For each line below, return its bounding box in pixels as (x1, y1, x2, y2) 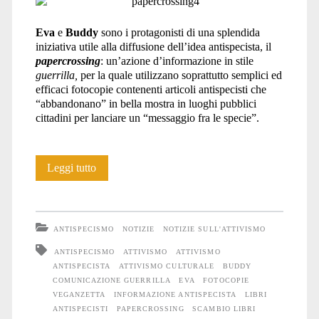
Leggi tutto (47, 161, 97, 174)
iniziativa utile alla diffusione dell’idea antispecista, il (35, 40, 271, 53)
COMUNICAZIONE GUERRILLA (52, 276, 171, 284)
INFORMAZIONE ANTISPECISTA (113, 290, 236, 298)
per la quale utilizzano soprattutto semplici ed (77, 68, 282, 81)
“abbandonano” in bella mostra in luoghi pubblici (35, 97, 256, 110)
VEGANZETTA (52, 290, 106, 298)
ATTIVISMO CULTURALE (119, 261, 214, 270)
